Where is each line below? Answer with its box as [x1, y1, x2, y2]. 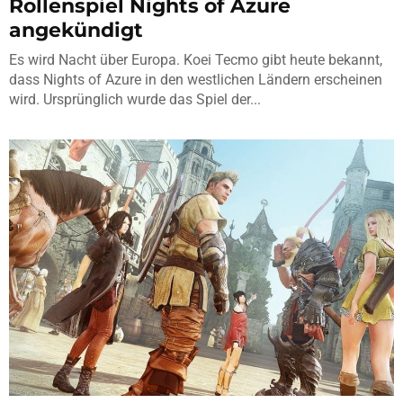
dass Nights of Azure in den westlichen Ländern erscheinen [9, 70, 382, 88]
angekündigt [9, 17, 143, 42]
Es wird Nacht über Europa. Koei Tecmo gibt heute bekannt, [9, 50, 382, 68]
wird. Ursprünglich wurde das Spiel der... [9, 90, 261, 108]
